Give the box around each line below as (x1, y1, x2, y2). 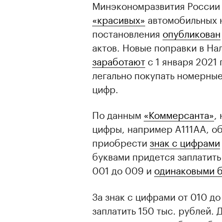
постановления (92, 25, 163, 40)
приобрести (92, 134, 150, 149)
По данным (92, 107, 144, 121)
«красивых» (92, 11, 145, 26)
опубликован (163, 25, 221, 40)
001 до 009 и (92, 162, 154, 177)
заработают (92, 53, 145, 68)
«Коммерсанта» (144, 107, 214, 121)
